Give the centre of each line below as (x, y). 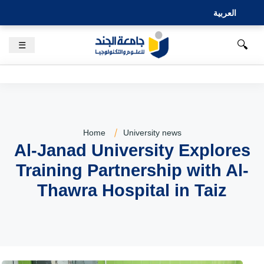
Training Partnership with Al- (132, 170)
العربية (225, 13)
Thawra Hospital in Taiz (132, 190)
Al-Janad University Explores (132, 150)
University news (152, 133)
